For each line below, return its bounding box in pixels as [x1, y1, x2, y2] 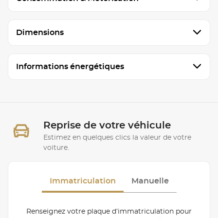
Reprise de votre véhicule [43, 120, 171, 130]
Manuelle [131, 177, 169, 185]
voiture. [43, 144, 69, 151]
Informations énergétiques [16, 62, 124, 71]
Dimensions [16, 28, 64, 36]
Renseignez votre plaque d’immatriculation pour [26, 208, 192, 215]
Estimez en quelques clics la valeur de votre [43, 134, 191, 141]
